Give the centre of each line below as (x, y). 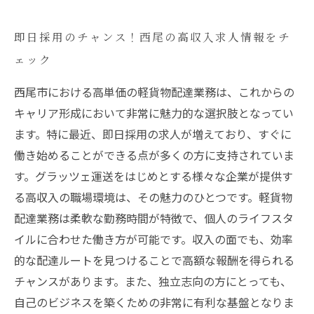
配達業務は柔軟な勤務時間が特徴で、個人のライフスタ (154, 218)
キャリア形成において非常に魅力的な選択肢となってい (154, 113)
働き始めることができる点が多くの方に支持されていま (154, 155)
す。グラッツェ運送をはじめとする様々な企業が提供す (153, 176)
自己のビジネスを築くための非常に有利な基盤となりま (154, 302)
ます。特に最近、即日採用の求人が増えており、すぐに (153, 134)
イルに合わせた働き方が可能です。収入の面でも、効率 (153, 239)
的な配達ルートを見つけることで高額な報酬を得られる (154, 260)
